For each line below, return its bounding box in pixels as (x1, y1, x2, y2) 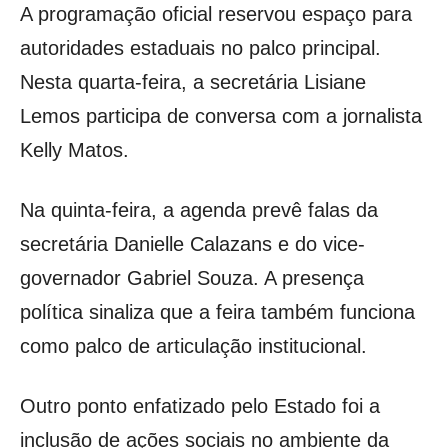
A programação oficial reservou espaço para (20, 3, 412, 26)
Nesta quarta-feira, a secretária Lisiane (20, 71, 366, 94)
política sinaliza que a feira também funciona (20, 301, 415, 324)
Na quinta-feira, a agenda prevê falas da (20, 199, 378, 222)
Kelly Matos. (20, 139, 129, 162)
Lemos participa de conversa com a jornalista (20, 105, 422, 128)
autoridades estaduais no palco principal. (20, 37, 381, 60)
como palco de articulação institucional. (20, 335, 367, 358)
